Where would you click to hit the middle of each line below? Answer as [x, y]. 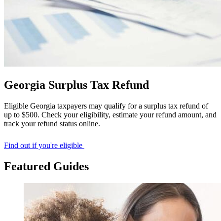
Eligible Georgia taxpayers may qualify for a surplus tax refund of [106, 106]
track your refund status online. [52, 123]
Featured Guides [46, 166]
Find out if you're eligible [44, 145]
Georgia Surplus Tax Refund [76, 85]
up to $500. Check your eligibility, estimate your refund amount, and [110, 114]
